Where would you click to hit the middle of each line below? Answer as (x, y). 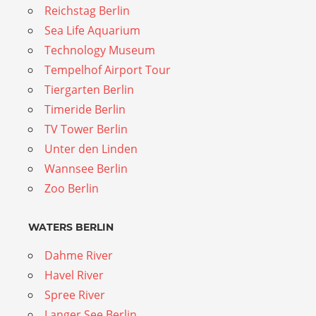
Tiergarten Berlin (89, 89)
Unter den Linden (91, 148)
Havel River (74, 275)
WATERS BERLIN (71, 227)
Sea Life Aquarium (92, 30)
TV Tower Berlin (86, 129)
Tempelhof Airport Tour (108, 69)
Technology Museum (100, 50)
